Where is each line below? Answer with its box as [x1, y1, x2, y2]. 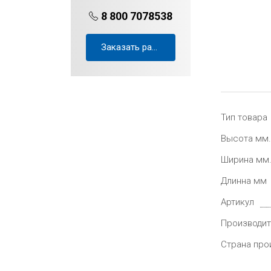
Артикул [221, 197, 254, 207]
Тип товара [221, 112, 267, 123]
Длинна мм [221, 175, 267, 186]
